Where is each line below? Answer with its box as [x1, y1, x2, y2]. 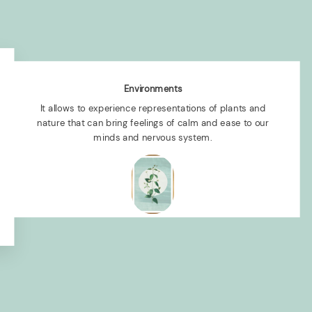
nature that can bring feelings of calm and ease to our [37, 116, 269, 129]
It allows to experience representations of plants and [40, 102, 266, 114]
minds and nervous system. [93, 131, 212, 143]
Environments [123, 82, 182, 95]
